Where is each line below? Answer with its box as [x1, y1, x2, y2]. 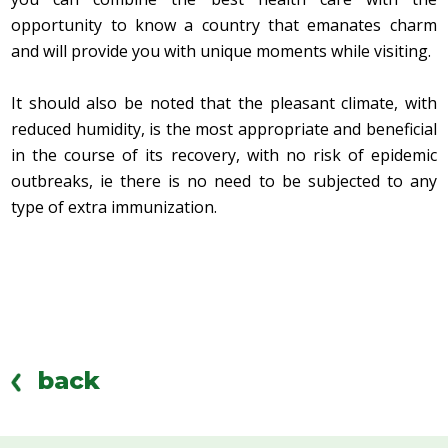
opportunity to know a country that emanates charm [11, 14, 437, 37]
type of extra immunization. [11, 196, 218, 219]
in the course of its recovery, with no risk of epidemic [11, 144, 437, 167]
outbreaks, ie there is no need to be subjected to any [11, 170, 437, 193]
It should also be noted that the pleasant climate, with [11, 92, 437, 115]
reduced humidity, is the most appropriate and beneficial [11, 118, 437, 141]
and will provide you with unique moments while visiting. [11, 40, 432, 63]
